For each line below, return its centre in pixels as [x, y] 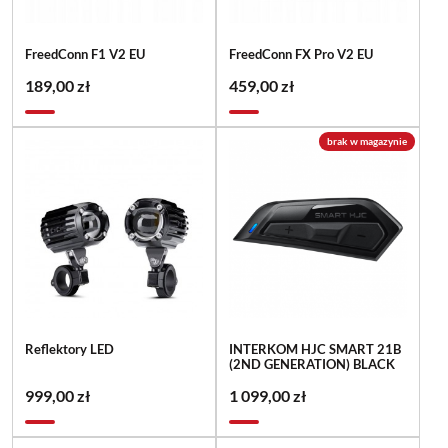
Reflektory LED [69, 348]
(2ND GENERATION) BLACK [311, 363]
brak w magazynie [366, 140]
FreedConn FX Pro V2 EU [300, 53]
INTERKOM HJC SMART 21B [314, 348]
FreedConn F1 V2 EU [85, 53]
